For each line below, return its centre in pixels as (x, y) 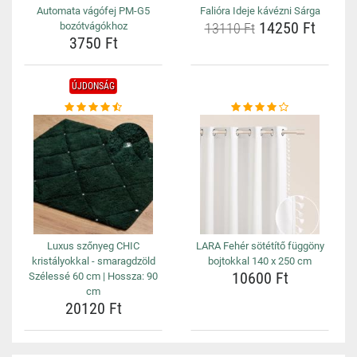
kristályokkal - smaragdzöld (93, 261)
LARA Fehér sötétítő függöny (260, 246)
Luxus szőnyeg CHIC (93, 246)
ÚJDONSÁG (93, 86)
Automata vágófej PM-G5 (93, 11)
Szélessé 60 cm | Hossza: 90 (93, 276)
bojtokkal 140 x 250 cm (260, 261)
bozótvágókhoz (93, 26)
